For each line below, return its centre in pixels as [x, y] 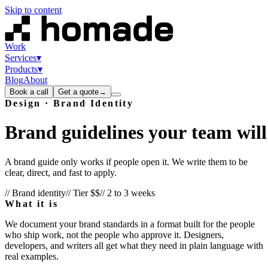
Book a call [29, 92]
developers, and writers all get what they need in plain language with [134, 245]
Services [21, 58]
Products [21, 69]
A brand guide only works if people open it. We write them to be [126, 162]
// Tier [78, 193]
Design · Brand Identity [69, 103]
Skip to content [33, 10]
